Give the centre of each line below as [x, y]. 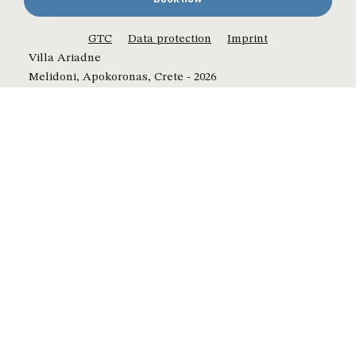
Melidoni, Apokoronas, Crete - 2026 [122, 78]
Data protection [170, 39]
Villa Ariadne [64, 59]
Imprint [248, 39]
